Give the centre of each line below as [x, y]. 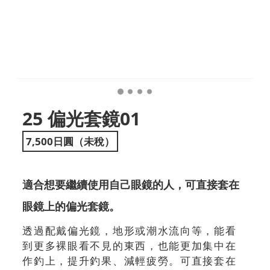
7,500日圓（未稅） [71, 142]
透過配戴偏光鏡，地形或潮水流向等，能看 [130, 231]
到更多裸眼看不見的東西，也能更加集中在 [130, 246]
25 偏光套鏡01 [82, 119]
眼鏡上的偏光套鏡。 [71, 206]
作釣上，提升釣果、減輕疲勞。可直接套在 [130, 261]
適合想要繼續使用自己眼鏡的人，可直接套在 [131, 185]
